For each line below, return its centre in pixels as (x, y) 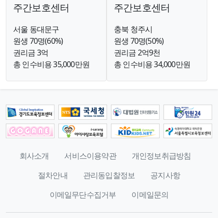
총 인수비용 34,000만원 (152, 64)
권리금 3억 (31, 52)
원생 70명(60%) (38, 41)
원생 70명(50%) (139, 41)
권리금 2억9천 (137, 52)
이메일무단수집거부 (83, 195)
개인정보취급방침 (161, 156)
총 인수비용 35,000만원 (51, 64)
